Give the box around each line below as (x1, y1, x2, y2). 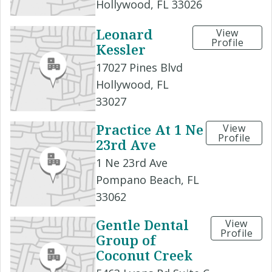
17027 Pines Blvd (96, 59, 183, 75)
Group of (96, 230, 155, 249)
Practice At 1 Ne (96, 120, 203, 138)
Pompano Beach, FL (96, 172, 199, 187)
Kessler (96, 39, 146, 58)
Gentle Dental (96, 215, 189, 234)
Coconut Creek (96, 245, 192, 264)
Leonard (96, 24, 152, 43)
